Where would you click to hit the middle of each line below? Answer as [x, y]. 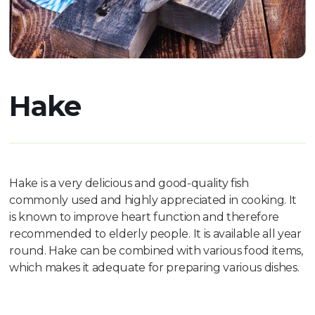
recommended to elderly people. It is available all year [155, 234]
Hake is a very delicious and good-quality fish [129, 184]
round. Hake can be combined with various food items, [156, 251]
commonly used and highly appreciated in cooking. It [153, 200]
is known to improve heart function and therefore [144, 217]
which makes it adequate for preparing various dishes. [154, 268]
